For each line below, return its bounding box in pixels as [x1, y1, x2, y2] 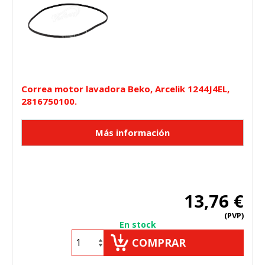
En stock [119, 218, 156, 230]
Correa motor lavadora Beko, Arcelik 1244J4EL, [21, 82, 230, 95]
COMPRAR [132, 235, 186, 250]
